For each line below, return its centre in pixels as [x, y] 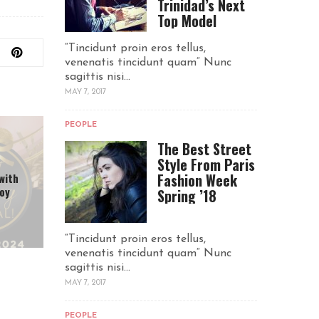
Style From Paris [206, 165]
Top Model [187, 21]
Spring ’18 [187, 196]
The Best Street [204, 149]
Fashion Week [197, 181]
